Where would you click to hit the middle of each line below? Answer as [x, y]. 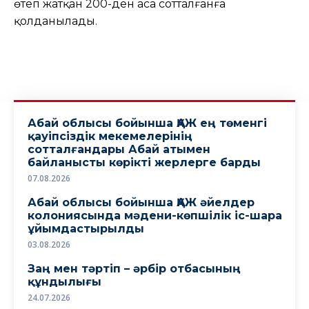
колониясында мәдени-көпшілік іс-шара [155, 215]
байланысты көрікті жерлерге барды [144, 162]
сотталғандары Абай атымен [119, 149]
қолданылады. [56, 21]
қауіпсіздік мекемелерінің [110, 136]
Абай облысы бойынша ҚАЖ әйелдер [141, 202]
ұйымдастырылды [86, 228]
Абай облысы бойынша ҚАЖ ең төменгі [147, 123]
